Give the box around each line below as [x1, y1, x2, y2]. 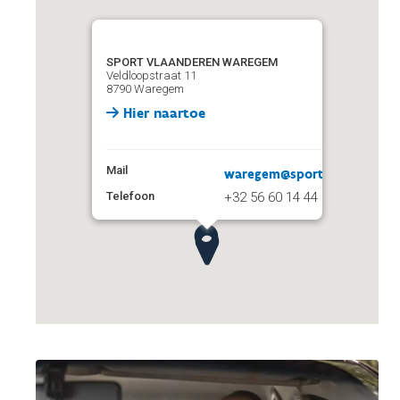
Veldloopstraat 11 [106, 69, 196, 82]
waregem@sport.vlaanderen [224, 166, 396, 182]
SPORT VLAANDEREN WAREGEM [106, 55, 278, 69]
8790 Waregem [106, 82, 184, 96]
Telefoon [106, 189, 154, 203]
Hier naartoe [119, 104, 205, 121]
